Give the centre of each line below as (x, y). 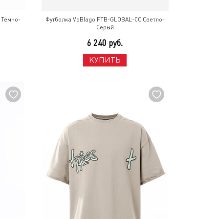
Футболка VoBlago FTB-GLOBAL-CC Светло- (105, 20)
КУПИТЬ (105, 60)
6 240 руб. (105, 43)
